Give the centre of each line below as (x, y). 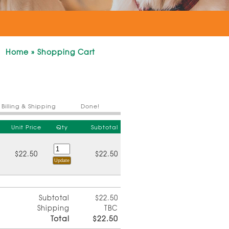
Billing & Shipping (29, 106)
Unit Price (26, 127)
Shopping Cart (66, 52)
